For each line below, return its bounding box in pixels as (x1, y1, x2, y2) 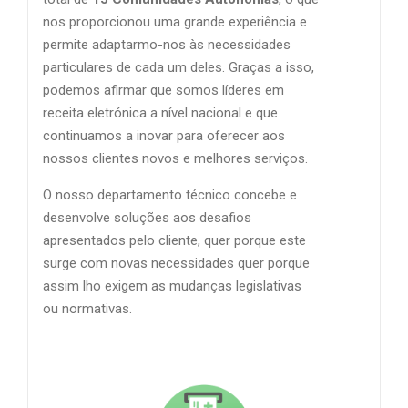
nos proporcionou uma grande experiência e (43, 14, 307, 31)
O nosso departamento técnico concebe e (43, 187, 297, 204)
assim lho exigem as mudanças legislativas (43, 278, 301, 295)
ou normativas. (43, 301, 132, 318)
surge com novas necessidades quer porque (43, 255, 310, 272)
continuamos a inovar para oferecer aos (43, 127, 285, 145)
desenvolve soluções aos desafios (43, 209, 251, 227)
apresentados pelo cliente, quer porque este (43, 232, 306, 250)
